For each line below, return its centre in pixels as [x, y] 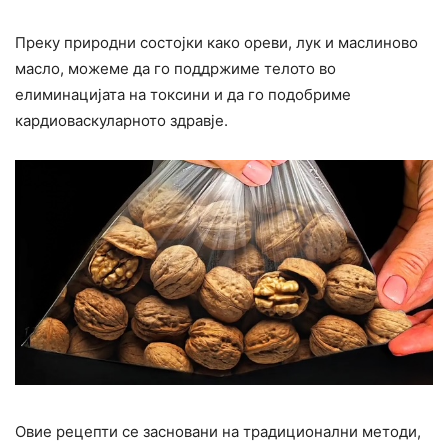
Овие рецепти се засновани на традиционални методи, [218, 431]
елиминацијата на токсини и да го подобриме [183, 94]
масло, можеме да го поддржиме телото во [175, 68]
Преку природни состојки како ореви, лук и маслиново [216, 42]
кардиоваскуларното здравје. [121, 120]
